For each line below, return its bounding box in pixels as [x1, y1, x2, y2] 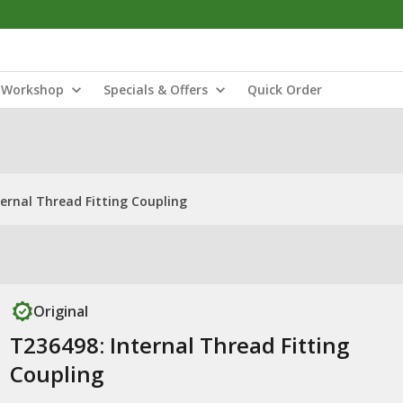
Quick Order [247, 81, 322, 98]
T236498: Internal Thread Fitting [9, 330, 349, 360]
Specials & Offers [103, 81, 208, 98]
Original [32, 301, 88, 321]
